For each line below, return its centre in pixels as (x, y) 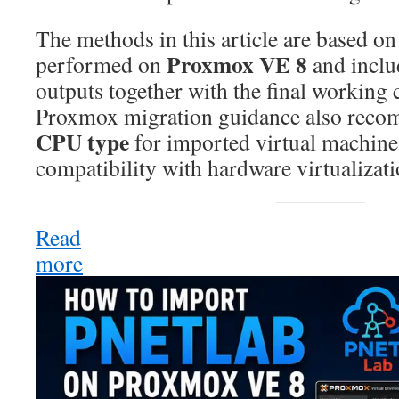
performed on (101, 64)
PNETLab (111, 345)
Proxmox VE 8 (237, 64)
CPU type (82, 142)
